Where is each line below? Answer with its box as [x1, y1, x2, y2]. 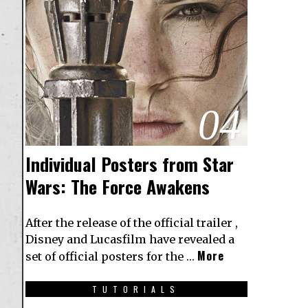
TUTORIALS [92, 283, 181, 296]
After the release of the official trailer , [25, 216, 238, 230]
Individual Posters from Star [25, 151, 234, 178]
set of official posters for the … [25, 250, 197, 264]
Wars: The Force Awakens [25, 173, 210, 201]
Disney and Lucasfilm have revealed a [25, 232, 234, 247]
